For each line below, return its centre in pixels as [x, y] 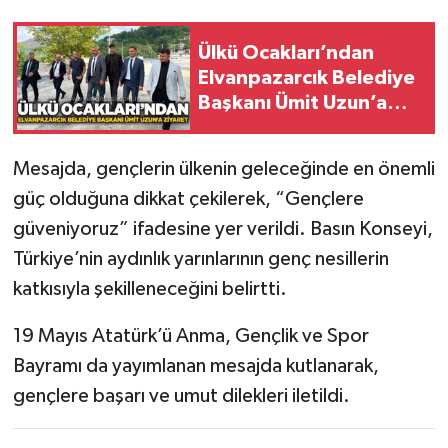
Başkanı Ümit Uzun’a [292, 102]
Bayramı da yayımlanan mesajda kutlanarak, [195, 366]
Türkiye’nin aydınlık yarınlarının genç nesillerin [200, 259]
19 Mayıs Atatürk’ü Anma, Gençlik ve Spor [190, 336]
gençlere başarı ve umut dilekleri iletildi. [181, 396]
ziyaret [231, 127]
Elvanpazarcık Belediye [306, 77]
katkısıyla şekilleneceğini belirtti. [149, 289]
